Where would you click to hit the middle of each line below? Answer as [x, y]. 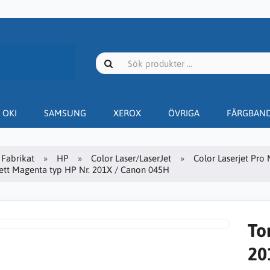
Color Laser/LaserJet [131, 158]
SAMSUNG [65, 113]
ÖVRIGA [184, 113]
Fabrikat [18, 158]
